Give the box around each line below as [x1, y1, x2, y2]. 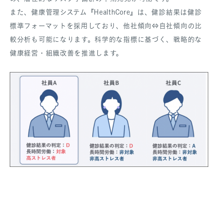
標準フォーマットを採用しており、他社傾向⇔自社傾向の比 [10, 21, 202, 30]
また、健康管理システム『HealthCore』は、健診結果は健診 [10, 8, 202, 17]
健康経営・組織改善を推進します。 [10, 49, 124, 57]
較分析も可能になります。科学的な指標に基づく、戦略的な [10, 35, 202, 44]
